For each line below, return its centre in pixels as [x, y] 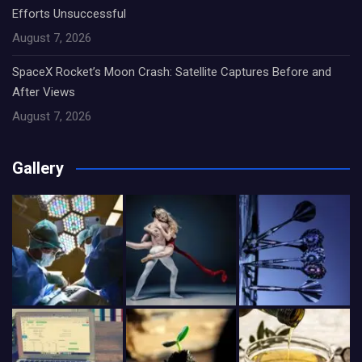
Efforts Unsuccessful [69, 14]
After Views [44, 92]
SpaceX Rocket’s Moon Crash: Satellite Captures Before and [172, 72]
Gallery [38, 168]
